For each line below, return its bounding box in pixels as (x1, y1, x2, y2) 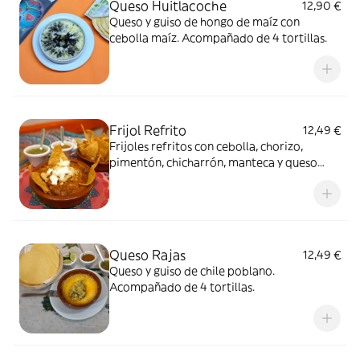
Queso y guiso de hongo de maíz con (109, 14, 300, 29)
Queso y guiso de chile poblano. (109, 264, 275, 278)
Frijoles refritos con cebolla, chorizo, (109, 139, 303, 153)
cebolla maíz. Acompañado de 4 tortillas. (151, 31, 327, 45)
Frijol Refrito (109, 122, 186, 138)
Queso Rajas (109, 247, 186, 263)
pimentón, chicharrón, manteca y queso (109, 155, 317, 170)
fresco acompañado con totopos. (109, 171, 286, 186)
